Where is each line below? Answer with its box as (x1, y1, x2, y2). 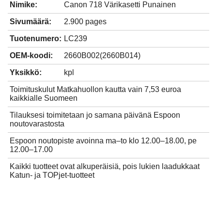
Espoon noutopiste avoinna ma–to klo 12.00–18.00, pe (10, 136, 197, 145)
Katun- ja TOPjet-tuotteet (10, 170, 94, 179)
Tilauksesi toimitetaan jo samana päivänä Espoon (10, 110, 180, 119)
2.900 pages (64, 17, 107, 26)
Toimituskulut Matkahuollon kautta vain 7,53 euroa (10, 85, 181, 93)
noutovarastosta (10, 119, 64, 128)
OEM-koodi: (10, 51, 53, 60)
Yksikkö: (10, 68, 42, 77)
